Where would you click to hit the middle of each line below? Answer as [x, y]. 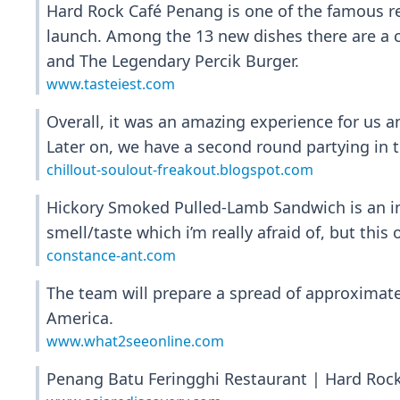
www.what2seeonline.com [135, 341]
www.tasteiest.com [111, 84]
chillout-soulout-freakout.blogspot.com [180, 170]
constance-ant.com [111, 255]
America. [80, 318]
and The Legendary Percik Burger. [173, 61]
